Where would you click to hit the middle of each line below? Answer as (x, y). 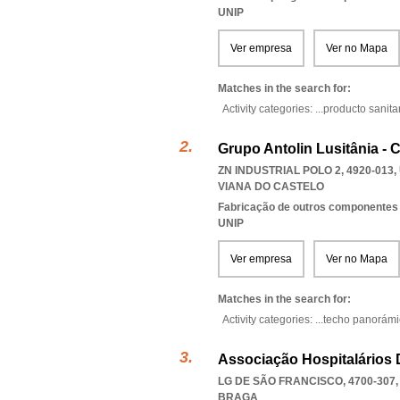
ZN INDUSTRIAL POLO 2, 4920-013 (306, 171)
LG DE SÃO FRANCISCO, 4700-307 (307, 381)
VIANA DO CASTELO (271, 187)
